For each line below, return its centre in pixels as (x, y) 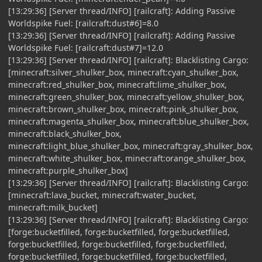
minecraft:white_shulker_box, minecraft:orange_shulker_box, (127, 158)
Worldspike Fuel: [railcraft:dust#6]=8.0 (83, 23)
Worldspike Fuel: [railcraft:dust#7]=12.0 (86, 47)
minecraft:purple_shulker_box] (68, 170)
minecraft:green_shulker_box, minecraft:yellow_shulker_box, (126, 96)
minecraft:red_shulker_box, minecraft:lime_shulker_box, (118, 84)
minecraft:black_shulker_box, (65, 133)
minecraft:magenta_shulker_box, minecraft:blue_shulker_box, (129, 121)
